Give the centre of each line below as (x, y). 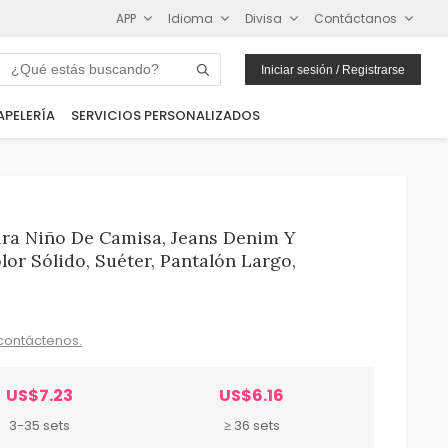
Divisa (264, 18)
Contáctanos (356, 18)
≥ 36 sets (251, 425)
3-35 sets (39, 425)
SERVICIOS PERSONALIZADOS (165, 116)
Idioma (191, 18)
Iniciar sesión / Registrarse (333, 69)
